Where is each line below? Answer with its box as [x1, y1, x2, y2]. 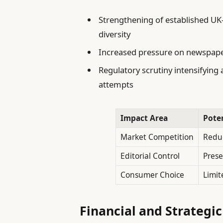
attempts [99, 79, 134, 91]
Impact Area [120, 112, 168, 123]
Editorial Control [120, 150, 180, 161]
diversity [99, 28, 131, 40]
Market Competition [120, 131, 194, 142]
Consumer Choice [120, 169, 184, 180]
